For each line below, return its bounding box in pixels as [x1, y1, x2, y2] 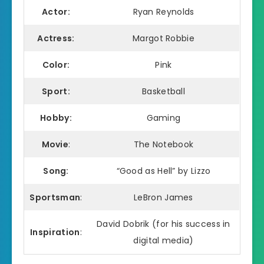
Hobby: [40, 112, 72, 124]
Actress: [37, 32, 75, 45]
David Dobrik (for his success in [97, 218, 230, 230]
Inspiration [30, 226, 80, 239]
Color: [42, 59, 70, 71]
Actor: [42, 6, 70, 18]
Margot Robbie [133, 32, 194, 45]
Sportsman [29, 192, 81, 204]
